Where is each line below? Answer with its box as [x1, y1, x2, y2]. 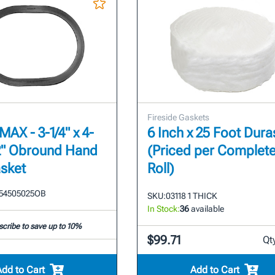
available [188, 203, 224, 214]
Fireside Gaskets [147, 112, 209, 122]
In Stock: [147, 203, 180, 214]
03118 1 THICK [165, 190, 217, 201]
